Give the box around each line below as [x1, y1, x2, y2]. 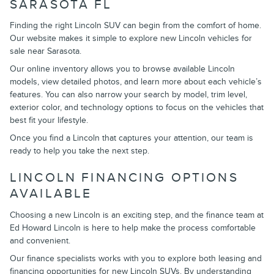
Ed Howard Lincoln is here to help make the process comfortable [10, 222, 256, 233]
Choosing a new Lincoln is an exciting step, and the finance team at [10, 209, 264, 220]
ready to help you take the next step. [10, 146, 149, 157]
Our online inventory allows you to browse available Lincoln [10, 64, 235, 75]
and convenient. [10, 235, 70, 246]
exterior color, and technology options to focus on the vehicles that [10, 102, 264, 113]
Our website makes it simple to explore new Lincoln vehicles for [10, 33, 252, 44]
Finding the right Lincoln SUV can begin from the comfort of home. [10, 20, 261, 31]
